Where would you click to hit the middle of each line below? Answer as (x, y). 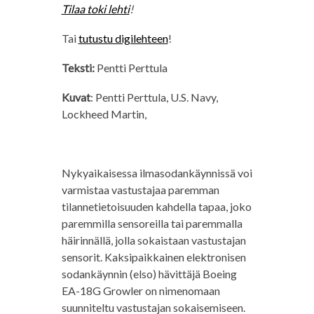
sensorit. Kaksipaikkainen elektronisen (153, 257)
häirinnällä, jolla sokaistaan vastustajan (153, 240)
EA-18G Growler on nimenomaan (141, 291)
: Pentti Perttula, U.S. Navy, (154, 97)
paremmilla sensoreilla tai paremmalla (152, 224)
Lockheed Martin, (104, 114)
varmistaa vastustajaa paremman (140, 190)
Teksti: (79, 68)
